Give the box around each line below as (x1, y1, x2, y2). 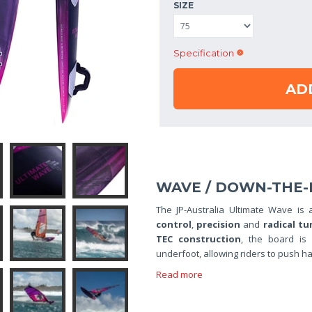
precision (196, 218, 241, 231)
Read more (156, 268, 203, 281)
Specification (173, 47, 234, 58)
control (156, 218, 192, 231)
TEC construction (156, 233, 241, 245)
